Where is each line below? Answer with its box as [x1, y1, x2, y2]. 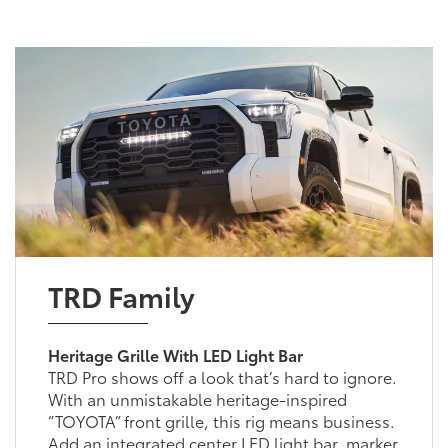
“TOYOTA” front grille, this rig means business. [47, 408, 395, 432]
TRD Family [47, 274, 195, 315]
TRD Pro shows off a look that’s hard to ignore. [47, 364, 397, 388]
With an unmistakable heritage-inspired [47, 386, 347, 410]
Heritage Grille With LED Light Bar [47, 342, 303, 366]
